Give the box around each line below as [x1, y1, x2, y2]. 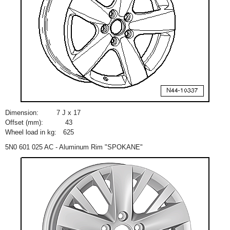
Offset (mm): [5, 119, 43, 126]
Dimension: [5, 109, 39, 117]
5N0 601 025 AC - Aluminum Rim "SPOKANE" [5, 143, 143, 151]
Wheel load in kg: [5, 128, 56, 136]
